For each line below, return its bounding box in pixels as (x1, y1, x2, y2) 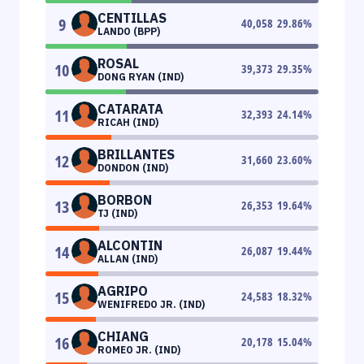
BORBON (97, 191, 152, 208)
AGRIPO (97, 282, 148, 299)
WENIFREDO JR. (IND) (97, 297, 205, 310)
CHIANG (97, 327, 149, 344)
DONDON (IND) (97, 161, 168, 174)
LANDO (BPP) (97, 24, 160, 37)
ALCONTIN (97, 236, 162, 253)
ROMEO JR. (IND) (97, 343, 180, 356)
